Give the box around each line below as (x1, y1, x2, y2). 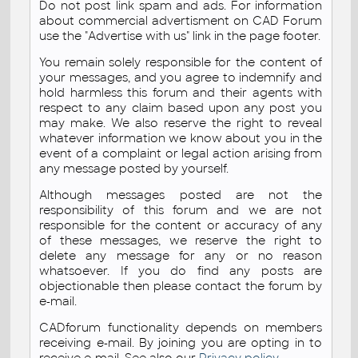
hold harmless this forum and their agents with (39, 85, 323, 100)
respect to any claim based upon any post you (39, 100, 323, 115)
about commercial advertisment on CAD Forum (39, 13, 323, 28)
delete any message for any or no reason (39, 248, 323, 263)
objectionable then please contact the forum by (39, 278, 323, 293)
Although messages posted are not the (39, 187, 323, 202)
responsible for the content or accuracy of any (39, 217, 323, 233)
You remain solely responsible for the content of (39, 54, 323, 70)
